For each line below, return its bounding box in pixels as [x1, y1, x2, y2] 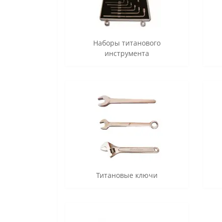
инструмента [104, 49, 149, 58]
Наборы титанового [93, 38, 161, 48]
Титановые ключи [96, 170, 158, 180]
